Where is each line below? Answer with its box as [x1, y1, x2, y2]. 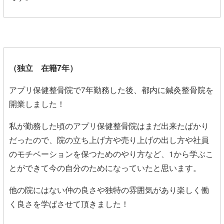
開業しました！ [9, 97, 65, 109]
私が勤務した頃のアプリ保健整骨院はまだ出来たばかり [9, 119, 209, 131]
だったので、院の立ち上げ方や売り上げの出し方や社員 [9, 133, 209, 145]
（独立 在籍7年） [9, 61, 77, 73]
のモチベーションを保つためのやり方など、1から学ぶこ [9, 147, 213, 159]
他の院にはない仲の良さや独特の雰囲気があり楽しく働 [9, 183, 209, 195]
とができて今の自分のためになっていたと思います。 [9, 161, 201, 173]
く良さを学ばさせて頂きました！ [9, 197, 129, 209]
